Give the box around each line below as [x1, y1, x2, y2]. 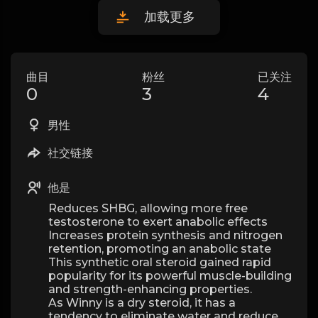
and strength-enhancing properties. [48, 283, 252, 296]
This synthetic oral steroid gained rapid [48, 256, 271, 269]
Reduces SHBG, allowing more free [48, 202, 248, 215]
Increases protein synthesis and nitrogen [48, 229, 283, 242]
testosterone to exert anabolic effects [48, 215, 268, 229]
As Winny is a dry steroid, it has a [48, 296, 236, 309]
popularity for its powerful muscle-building [48, 269, 292, 283]
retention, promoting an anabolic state [48, 242, 271, 256]
